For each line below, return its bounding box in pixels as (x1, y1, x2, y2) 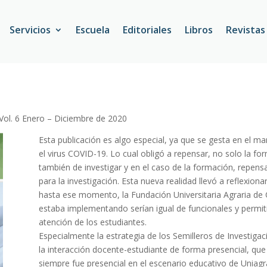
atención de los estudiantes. (38, 216, 147, 228)
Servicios (9, 23, 51, 36)
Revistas (225, 23, 265, 36)
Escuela (75, 23, 110, 36)
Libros (184, 23, 213, 36)
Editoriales (122, 23, 172, 36)
